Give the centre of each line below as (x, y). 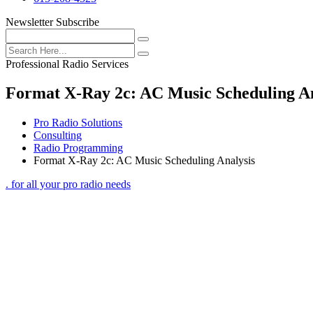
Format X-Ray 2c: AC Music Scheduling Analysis (144, 161)
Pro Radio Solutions (78, 123)
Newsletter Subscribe (52, 22)
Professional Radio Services (67, 64)
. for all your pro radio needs (68, 184)
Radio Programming (78, 148)
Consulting (58, 136)
